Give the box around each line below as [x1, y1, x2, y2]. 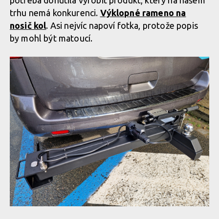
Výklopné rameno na [100, 8, 186, 18]
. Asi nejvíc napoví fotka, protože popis [46, 21, 198, 30]
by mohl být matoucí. [10, 33, 95, 43]
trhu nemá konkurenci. [10, 8, 100, 18]
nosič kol [10, 21, 46, 30]
